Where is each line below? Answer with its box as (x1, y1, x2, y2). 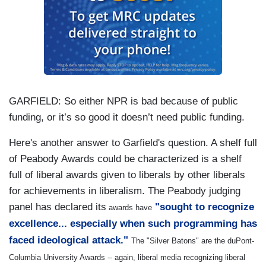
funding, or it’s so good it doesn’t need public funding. (9, 112, 245, 123)
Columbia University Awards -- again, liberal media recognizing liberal (9, 253, 245, 262)
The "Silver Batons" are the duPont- (131, 236, 254, 246)
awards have (106, 203, 152, 213)
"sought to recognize (152, 201, 254, 213)
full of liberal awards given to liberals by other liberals (9, 169, 245, 181)
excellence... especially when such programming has (9, 218, 257, 230)
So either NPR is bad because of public (61, 96, 238, 107)
